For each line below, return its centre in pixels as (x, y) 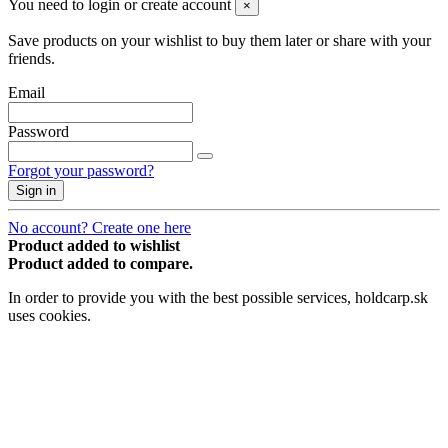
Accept (36, 351)
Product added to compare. (100, 263)
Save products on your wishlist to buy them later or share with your (219, 40)
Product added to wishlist (94, 245)
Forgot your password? (81, 170)
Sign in (36, 190)
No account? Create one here (99, 227)
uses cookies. (49, 315)
